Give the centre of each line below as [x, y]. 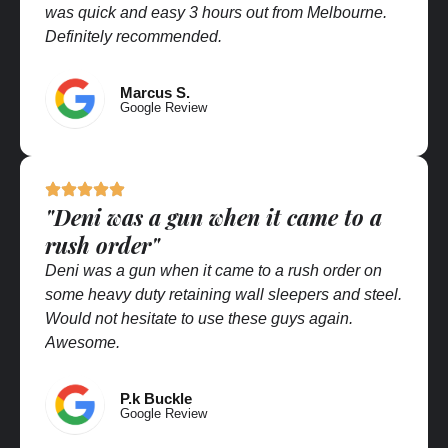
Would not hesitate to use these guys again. [199, 318]
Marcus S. [155, 92]
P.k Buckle [156, 398]
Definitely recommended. [133, 36]
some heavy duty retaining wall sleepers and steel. [223, 294]
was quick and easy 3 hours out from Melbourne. [216, 12]
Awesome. [82, 342]
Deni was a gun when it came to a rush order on [213, 270]
